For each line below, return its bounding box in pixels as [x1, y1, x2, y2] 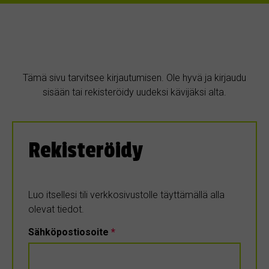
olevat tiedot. [28, 203, 84, 215]
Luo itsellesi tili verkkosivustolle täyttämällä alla [28, 189, 225, 201]
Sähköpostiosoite [28, 226, 111, 238]
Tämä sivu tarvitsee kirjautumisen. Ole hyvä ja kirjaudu [23, 71, 246, 83]
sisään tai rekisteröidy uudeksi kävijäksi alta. [43, 86, 226, 98]
